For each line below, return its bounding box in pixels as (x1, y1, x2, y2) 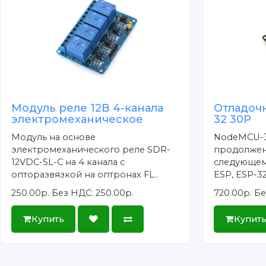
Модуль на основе (11, 132, 96, 143)
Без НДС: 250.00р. (52, 188, 134, 199)
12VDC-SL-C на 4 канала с (11, 157, 125, 168)
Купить (31, 213, 64, 224)
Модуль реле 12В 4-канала (11, 102, 164, 115)
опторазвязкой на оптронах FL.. (11, 169, 159, 180)
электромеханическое (11, 113, 144, 126)
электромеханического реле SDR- (11, 144, 171, 156)
